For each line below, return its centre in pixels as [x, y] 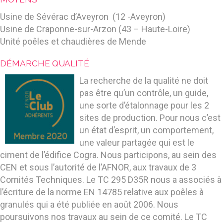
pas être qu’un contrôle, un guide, [144, 93]
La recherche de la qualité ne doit [144, 81]
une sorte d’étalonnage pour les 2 [144, 105]
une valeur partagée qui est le [137, 142]
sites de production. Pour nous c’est [150, 118]
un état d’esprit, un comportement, [146, 130]
